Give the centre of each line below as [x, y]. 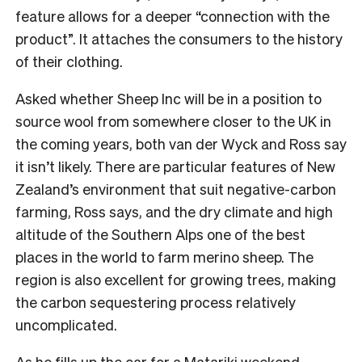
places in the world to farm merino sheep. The [164, 256]
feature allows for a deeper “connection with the [173, 15]
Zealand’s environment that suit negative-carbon [176, 188]
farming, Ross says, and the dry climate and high [174, 211]
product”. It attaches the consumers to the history [179, 38]
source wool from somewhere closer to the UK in [173, 120]
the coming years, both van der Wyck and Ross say [181, 143]
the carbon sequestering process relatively [156, 301]
